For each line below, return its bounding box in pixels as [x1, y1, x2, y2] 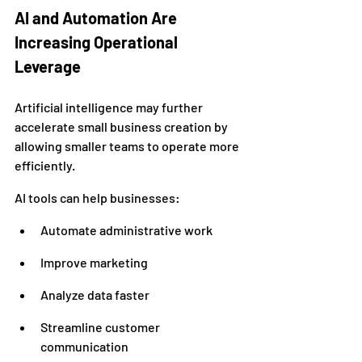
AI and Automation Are [15, 8, 180, 27]
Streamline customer [40, 319, 162, 335]
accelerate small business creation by [15, 119, 230, 134]
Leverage [15, 57, 81, 76]
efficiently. [15, 158, 75, 173]
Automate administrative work [40, 222, 213, 238]
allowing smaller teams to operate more [15, 138, 242, 154]
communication [40, 339, 128, 354]
